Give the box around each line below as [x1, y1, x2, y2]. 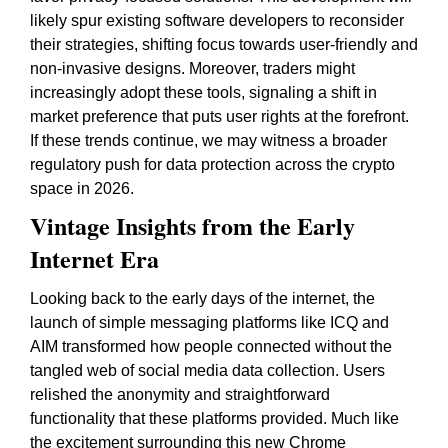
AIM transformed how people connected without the [30, 338, 392, 355]
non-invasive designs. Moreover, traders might [30, 60, 355, 77]
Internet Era [30, 241, 159, 276]
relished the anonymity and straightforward [30, 386, 330, 403]
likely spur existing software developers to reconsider [30, 12, 404, 29]
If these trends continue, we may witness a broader [30, 132, 387, 149]
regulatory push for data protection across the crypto [30, 156, 395, 173]
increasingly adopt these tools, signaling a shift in [30, 84, 377, 101]
